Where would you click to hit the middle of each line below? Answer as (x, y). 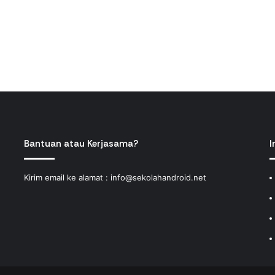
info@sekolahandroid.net (158, 177)
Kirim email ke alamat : (67, 177)
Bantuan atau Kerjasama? (81, 144)
